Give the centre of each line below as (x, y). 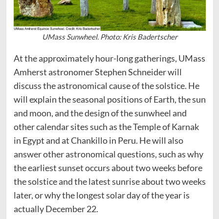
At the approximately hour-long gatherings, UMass (109, 58)
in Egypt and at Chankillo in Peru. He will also (98, 140)
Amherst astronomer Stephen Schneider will (98, 72)
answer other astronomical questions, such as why (108, 154)
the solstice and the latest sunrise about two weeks (109, 181)
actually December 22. (57, 208)
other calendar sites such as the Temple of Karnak (106, 126)
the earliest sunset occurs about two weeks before (108, 167)
